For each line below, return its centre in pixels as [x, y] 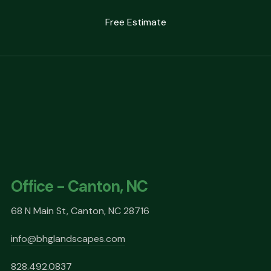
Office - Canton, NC [79, 187]
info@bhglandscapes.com [68, 239]
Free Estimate [135, 22]
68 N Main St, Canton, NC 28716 [80, 211]
